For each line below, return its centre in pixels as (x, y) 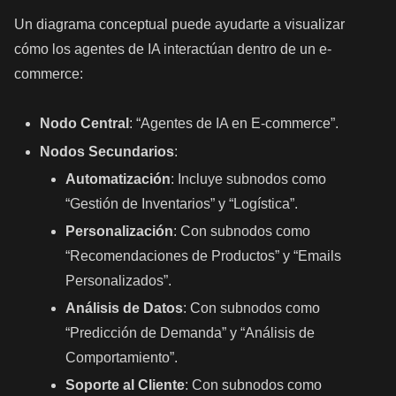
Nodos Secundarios (107, 151)
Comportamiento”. (122, 358)
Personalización (120, 231)
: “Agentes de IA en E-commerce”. (234, 124)
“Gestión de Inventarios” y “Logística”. (182, 203)
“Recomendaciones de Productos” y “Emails (204, 255)
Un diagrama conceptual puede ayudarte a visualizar (179, 24)
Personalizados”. (119, 280)
